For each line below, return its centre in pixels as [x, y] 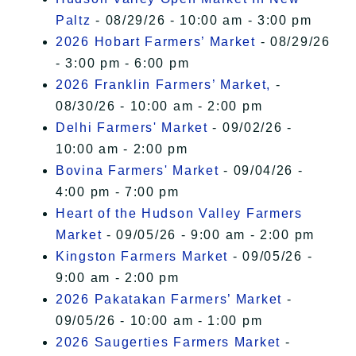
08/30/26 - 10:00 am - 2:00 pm [159, 106]
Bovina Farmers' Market [137, 171]
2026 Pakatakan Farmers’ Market [169, 300]
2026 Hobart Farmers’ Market [156, 42]
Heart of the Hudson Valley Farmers [179, 214]
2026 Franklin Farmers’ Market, [163, 85]
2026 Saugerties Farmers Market [168, 342]
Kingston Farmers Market [142, 257]
